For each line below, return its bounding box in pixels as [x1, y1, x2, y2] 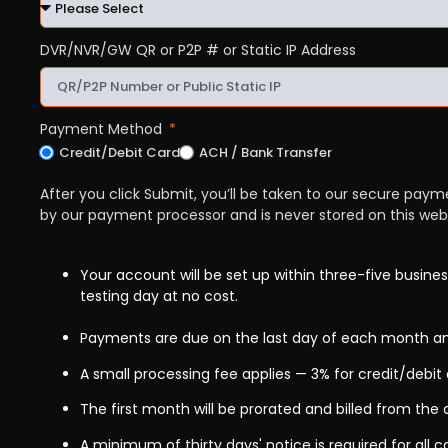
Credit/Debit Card [59, 143, 180, 162]
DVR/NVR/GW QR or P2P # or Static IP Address [40, 40, 356, 60]
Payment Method [40, 119, 166, 139]
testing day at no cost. [80, 286, 238, 307]
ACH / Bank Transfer [199, 143, 332, 162]
